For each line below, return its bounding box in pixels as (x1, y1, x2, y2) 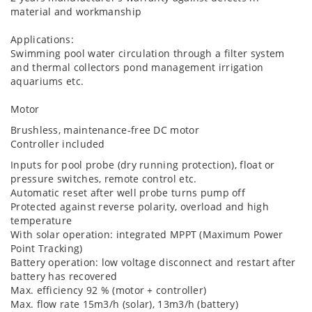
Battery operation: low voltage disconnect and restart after (10, 256, 296, 269)
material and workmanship (10, 5, 142, 18)
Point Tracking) (10, 242, 83, 255)
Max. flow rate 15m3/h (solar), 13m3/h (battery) (10, 297, 239, 311)
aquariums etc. (10, 75, 84, 88)
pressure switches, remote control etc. (10, 172, 197, 185)
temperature (10, 214, 72, 227)
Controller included (10, 137, 105, 150)
